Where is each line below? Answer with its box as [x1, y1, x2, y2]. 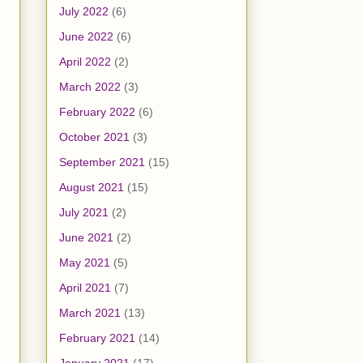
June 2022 [59, 30, 113, 44]
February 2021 [59, 331, 135, 345]
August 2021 [59, 181, 124, 194]
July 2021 [59, 206, 109, 220]
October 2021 [59, 130, 130, 144]
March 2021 [59, 306, 121, 320]
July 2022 [59, 5, 109, 19]
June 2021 [59, 231, 113, 245]
